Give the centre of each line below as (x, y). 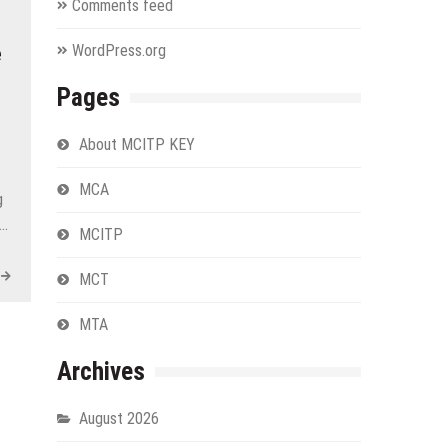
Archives (100, 371)
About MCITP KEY (136, 144)
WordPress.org (118, 50)
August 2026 (118, 418)
